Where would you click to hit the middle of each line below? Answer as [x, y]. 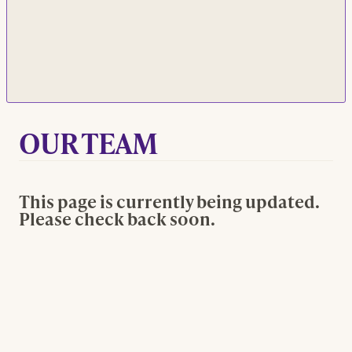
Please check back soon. [117, 218]
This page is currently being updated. [169, 201]
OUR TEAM [88, 142]
